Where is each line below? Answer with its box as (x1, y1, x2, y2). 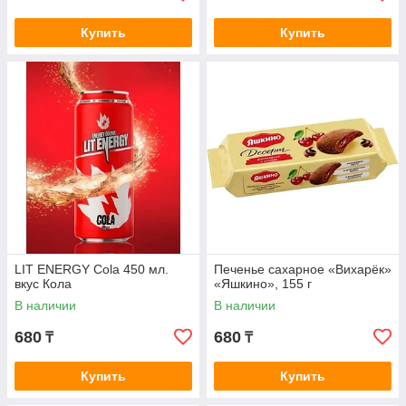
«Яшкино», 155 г (214, 276, 312, 292)
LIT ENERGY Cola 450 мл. (14, 262, 169, 277)
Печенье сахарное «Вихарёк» (214, 262, 391, 277)
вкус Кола (14, 276, 72, 292)
